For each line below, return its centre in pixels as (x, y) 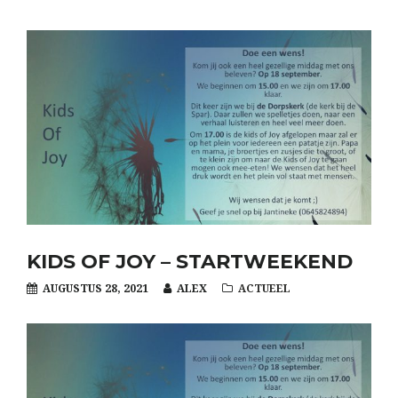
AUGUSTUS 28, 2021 (94, 288)
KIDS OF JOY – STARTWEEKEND (190, 261)
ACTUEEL (264, 288)
